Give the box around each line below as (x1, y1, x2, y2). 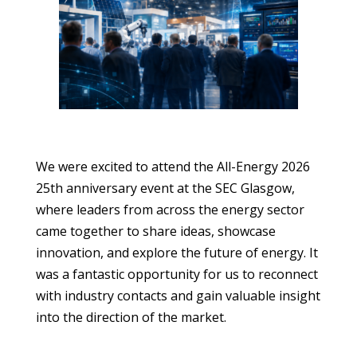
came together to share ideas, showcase (35, 222, 276, 241)
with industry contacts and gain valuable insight (35, 287, 320, 305)
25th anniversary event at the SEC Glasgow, (35, 179, 295, 198)
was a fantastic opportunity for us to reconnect (35, 265, 318, 284)
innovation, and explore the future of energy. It (35, 244, 318, 262)
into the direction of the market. (35, 308, 226, 327)
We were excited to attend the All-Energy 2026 (35, 158, 310, 176)
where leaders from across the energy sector (35, 201, 304, 219)
